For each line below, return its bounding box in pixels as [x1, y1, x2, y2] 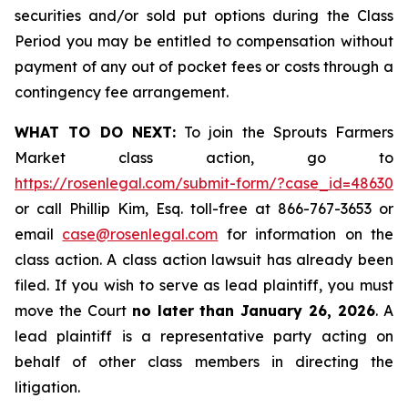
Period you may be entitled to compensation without [15, 32, 393, 50]
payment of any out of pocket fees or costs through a [15, 57, 393, 76]
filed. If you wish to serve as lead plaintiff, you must [15, 276, 393, 294]
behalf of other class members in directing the [15, 352, 393, 371]
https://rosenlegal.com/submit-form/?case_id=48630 [15, 174, 393, 192]
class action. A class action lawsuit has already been [15, 250, 393, 269]
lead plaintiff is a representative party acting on [15, 327, 393, 345]
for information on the [218, 225, 394, 243]
